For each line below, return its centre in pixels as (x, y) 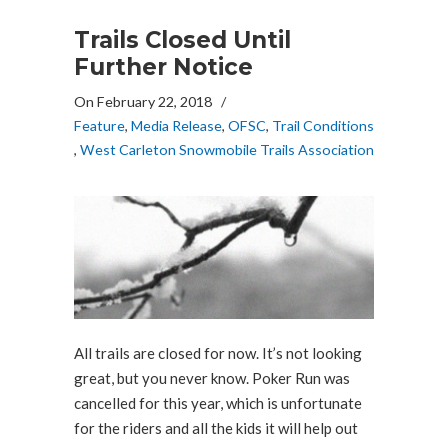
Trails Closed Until (182, 40)
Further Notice (163, 67)
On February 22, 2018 (144, 102)
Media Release (176, 126)
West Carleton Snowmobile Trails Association (227, 150)
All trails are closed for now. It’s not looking (218, 352)
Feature (99, 126)
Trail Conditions (323, 126)
